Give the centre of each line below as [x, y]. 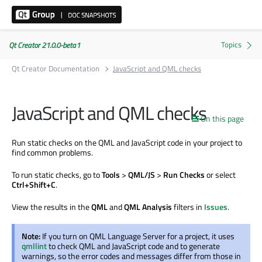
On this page [222, 118]
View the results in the [51, 206]
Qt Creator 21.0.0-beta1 [44, 45]
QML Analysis [148, 206]
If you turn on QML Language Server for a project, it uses [138, 236]
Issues [216, 206]
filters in [188, 206]
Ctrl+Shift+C [34, 184]
